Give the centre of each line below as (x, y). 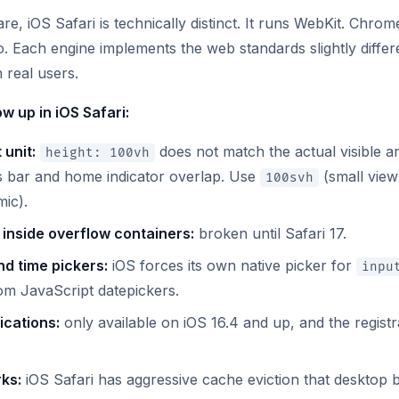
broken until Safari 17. (270, 234)
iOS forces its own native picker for (232, 266)
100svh (289, 178)
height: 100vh (98, 153)
